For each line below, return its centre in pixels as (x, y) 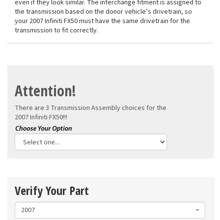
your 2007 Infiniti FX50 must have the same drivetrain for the (102, 21)
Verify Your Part (52, 191)
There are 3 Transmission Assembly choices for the (91, 108)
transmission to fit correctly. (56, 31)
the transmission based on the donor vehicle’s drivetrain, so (103, 12)
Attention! (45, 91)
